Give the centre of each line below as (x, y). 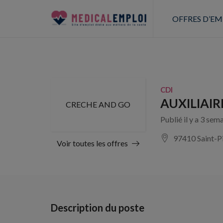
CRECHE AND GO (98, 104)
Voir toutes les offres (92, 143)
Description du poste (98, 208)
